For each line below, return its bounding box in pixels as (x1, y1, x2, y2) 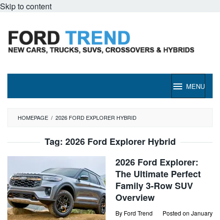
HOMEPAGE (18, 113, 48, 121)
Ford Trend (124, 209, 153, 217)
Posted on (163, 209, 191, 217)
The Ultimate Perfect (115, 167, 201, 180)
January (191, 209, 213, 217)
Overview (115, 191, 155, 204)
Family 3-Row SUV (115, 179, 193, 192)
